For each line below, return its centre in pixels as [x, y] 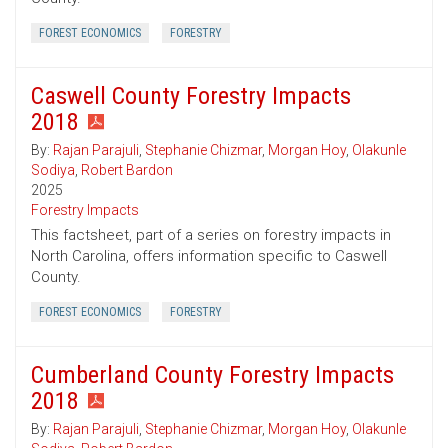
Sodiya [53, 170]
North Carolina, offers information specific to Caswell [209, 256]
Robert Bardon [127, 170]
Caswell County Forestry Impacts [191, 96]
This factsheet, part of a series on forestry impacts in [211, 235]
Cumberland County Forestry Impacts [212, 375]
